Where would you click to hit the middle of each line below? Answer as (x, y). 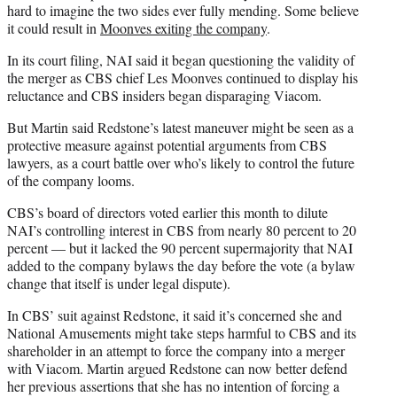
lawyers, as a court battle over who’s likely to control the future (181, 163)
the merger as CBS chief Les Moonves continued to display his (183, 78)
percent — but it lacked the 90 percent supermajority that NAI (180, 248)
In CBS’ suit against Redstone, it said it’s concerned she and (175, 315)
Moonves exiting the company (183, 28)
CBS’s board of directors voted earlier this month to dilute (167, 213)
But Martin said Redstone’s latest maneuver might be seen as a (180, 128)
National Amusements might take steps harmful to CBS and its (182, 333)
